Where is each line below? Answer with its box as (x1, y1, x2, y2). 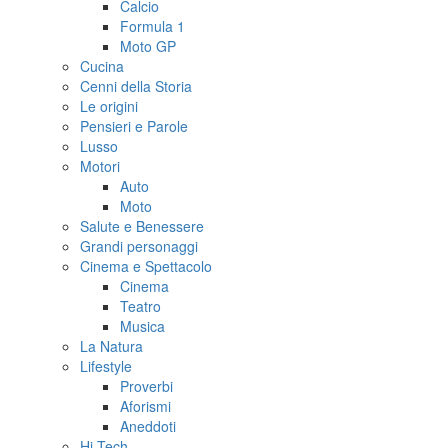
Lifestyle (80, 356, 132, 377)
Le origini (80, 96, 138, 117)
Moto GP (120, 36, 176, 57)
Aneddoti (120, 416, 176, 437)
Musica (120, 316, 165, 337)
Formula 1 (120, 16, 185, 37)
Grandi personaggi (80, 236, 198, 257)
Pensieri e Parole (80, 116, 188, 137)
